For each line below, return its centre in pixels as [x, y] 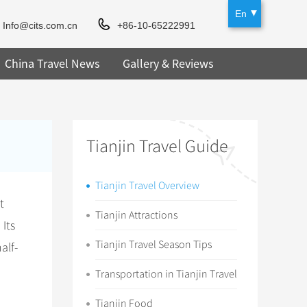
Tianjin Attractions [136, 215]
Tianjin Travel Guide [157, 146]
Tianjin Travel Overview [147, 186]
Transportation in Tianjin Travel [166, 274]
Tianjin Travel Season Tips [153, 245]
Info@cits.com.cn [40, 25]
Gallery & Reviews [168, 63]
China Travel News [52, 63]
